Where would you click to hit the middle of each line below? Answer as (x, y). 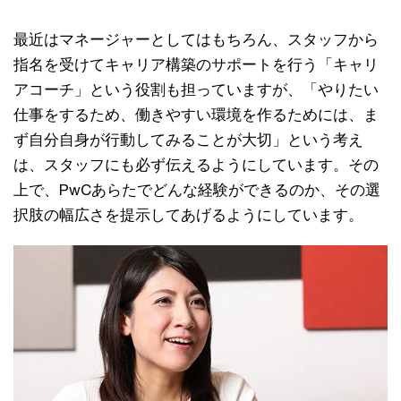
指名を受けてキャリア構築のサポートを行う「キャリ (196, 65)
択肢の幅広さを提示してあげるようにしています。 (188, 215)
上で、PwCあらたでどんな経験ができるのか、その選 (197, 190)
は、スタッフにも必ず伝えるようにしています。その (196, 165)
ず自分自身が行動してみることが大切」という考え (188, 140)
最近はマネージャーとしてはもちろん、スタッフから (196, 40)
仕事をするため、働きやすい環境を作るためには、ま (196, 115)
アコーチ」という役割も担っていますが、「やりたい (196, 90)
